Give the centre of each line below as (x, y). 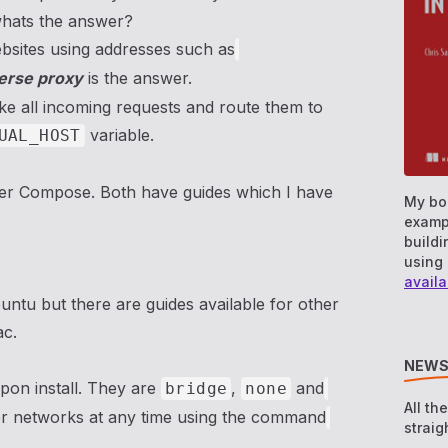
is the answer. (137, 78)
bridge (196, 388)
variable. (119, 135)
